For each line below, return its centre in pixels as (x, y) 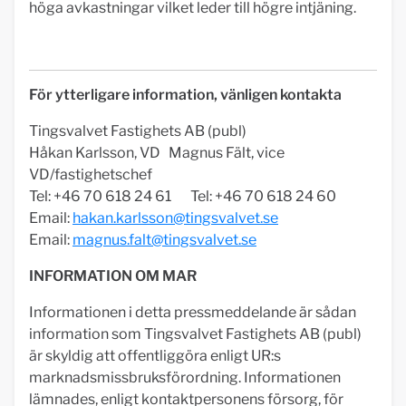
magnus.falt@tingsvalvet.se (164, 240)
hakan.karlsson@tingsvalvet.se (175, 218)
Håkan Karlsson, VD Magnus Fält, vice (157, 153)
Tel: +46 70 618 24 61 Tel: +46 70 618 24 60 (183, 196)
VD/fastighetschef (91, 174)
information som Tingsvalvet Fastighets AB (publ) (195, 334)
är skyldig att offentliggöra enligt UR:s (155, 356)
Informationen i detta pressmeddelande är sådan (193, 312)
